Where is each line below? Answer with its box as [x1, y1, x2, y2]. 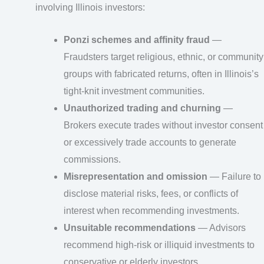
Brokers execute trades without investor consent [64, 120, 263, 130]
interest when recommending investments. [64, 205, 239, 216]
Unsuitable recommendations [64, 222, 196, 233]
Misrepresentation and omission [64, 171, 207, 181]
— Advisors [196, 222, 246, 233]
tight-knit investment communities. [64, 85, 204, 96]
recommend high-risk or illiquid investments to [64, 239, 255, 250]
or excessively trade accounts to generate [64, 137, 236, 147]
